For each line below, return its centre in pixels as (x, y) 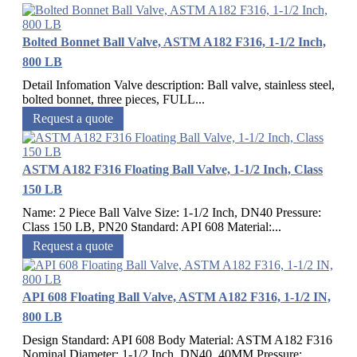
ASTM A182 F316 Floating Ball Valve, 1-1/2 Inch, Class (173, 170)
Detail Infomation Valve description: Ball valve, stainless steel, (178, 85)
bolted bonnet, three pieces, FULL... (114, 100)
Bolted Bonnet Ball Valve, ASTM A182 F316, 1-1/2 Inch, (174, 42)
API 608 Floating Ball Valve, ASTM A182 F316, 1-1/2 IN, (177, 297)
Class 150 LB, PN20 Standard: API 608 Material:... (152, 227)
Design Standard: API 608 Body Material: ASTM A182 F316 (177, 340)
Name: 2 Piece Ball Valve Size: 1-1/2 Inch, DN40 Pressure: (172, 213)
